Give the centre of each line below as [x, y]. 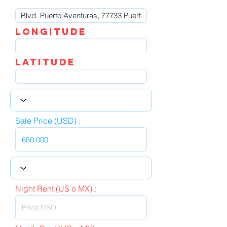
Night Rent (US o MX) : [56, 188]
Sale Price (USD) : [48, 121]
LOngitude [51, 32]
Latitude [45, 62]
